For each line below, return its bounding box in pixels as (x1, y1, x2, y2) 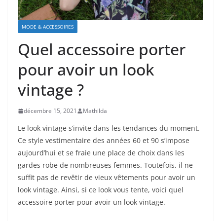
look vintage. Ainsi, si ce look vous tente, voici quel (18, 185, 184, 195)
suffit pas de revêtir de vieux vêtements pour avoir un (18, 173, 195, 183)
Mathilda (83, 107, 107, 115)
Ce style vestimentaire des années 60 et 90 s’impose (18, 136, 189, 146)
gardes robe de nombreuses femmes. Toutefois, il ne (18, 160, 193, 170)
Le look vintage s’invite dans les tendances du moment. (18, 123, 200, 133)
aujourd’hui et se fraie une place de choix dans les (18, 148, 184, 158)
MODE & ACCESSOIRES (22, 23, 74, 31)
